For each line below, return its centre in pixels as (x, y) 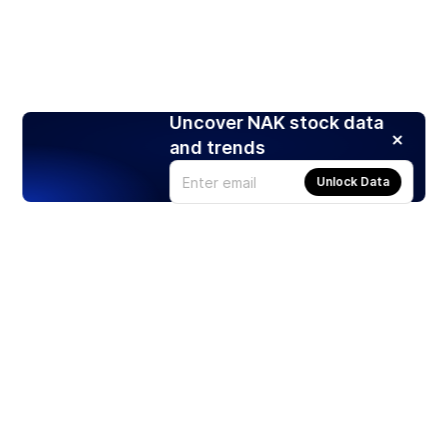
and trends (217, 148)
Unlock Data (353, 182)
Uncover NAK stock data (276, 123)
